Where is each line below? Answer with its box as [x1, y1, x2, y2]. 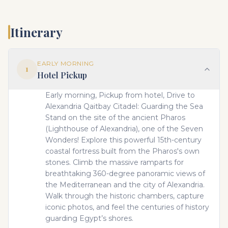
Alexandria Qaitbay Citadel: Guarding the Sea [45, 102, 203, 111]
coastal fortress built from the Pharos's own [45, 147, 199, 156]
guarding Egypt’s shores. [45, 214, 133, 223]
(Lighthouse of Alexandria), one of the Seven [45, 124, 203, 133]
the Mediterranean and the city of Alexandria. [45, 180, 205, 189]
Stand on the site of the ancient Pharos [45, 113, 185, 122]
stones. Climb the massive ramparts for [45, 158, 184, 167]
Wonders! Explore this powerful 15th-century [45, 135, 202, 145]
